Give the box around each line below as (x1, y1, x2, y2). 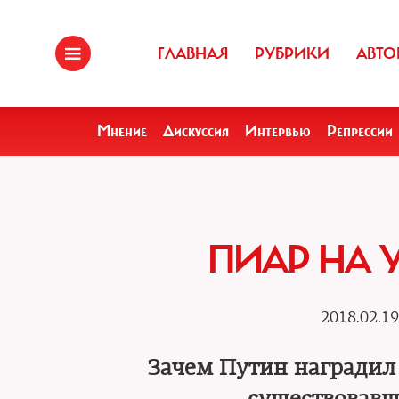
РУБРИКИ (255, 44, 330, 63)
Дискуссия (163, 121, 229, 141)
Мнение (97, 121, 147, 141)
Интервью (245, 121, 311, 141)
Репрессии (327, 121, 393, 141)
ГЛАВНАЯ (158, 44, 228, 63)
